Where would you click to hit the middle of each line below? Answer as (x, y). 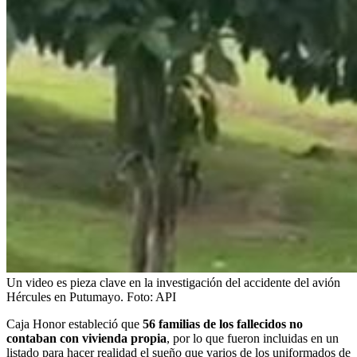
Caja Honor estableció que (73, 324)
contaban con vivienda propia (86, 338)
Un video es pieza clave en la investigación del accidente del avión (173, 282)
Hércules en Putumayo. (65, 296)
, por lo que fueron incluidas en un (253, 338)
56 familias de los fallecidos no (221, 324)
